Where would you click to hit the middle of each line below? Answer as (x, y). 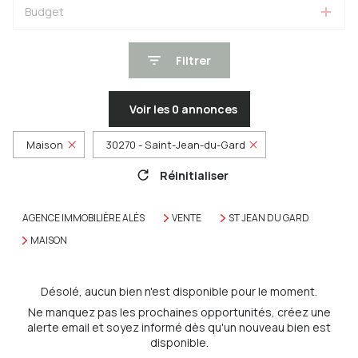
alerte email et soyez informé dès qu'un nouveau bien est (179, 327)
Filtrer (193, 60)
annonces (208, 109)
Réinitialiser (194, 175)
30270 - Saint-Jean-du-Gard (175, 145)
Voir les (150, 109)
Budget (44, 12)
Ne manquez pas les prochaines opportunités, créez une (179, 312)
